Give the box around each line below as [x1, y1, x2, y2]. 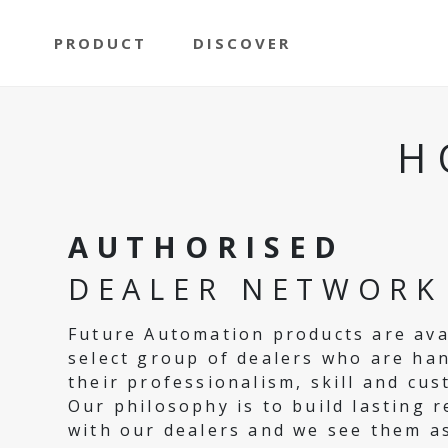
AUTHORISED [68, 227, 345, 266]
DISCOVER [193, 33, 291, 53]
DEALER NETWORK [68, 269, 443, 308]
